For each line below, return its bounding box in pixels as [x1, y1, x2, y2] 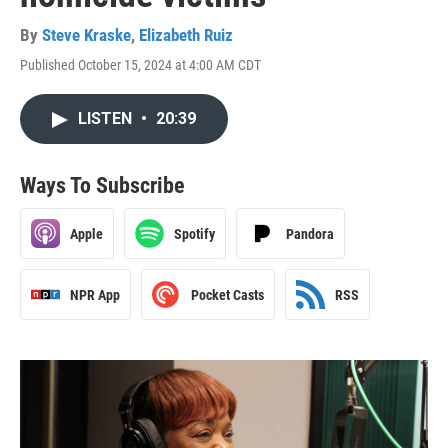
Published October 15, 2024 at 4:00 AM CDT [20, 57, 261, 73]
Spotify [174, 225, 215, 242]
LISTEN [78, 109, 136, 128]
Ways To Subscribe [20, 173, 185, 198]
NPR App [70, 286, 120, 303]
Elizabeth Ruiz [139, 25, 233, 45]
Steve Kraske [42, 25, 131, 45]
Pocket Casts [191, 286, 264, 303]
